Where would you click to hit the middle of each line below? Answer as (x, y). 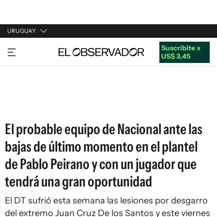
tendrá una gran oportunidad (78, 181)
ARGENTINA (27, 67)
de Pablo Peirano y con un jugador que (101, 164)
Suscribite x (181, 48)
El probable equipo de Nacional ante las (104, 129)
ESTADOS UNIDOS (37, 104)
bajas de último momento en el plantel (101, 147)
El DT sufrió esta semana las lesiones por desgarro (106, 201)
